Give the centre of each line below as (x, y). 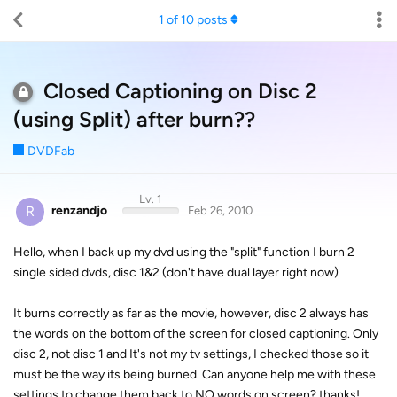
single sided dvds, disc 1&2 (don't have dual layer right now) (176, 272)
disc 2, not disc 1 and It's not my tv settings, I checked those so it (191, 354)
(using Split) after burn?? (134, 119)
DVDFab (51, 151)
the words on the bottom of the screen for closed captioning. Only (196, 333)
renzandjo (79, 210)
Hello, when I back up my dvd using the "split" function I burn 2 (184, 252)
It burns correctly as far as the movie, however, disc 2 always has (191, 313)
